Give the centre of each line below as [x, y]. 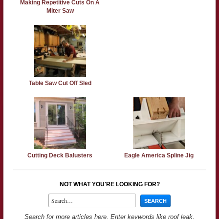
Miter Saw [60, 11]
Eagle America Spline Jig [159, 155]
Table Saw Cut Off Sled [60, 83]
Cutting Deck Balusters [60, 155]
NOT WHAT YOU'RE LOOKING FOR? [109, 184]
